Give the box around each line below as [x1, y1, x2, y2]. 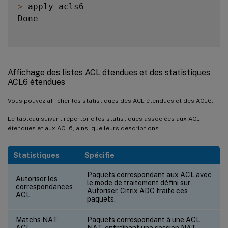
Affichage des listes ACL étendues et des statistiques [8, 67, 210, 77]
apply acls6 [23, 1, 84, 11]
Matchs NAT [16, 215, 58, 224]
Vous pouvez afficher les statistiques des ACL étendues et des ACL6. [8, 97, 213, 104]
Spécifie [84, 151, 115, 159]
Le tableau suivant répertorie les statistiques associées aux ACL [8, 115, 200, 122]
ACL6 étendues [8, 77, 65, 87]
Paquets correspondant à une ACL [87, 215, 200, 224]
